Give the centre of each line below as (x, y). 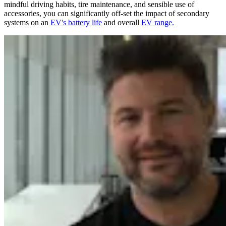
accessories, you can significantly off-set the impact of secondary (107, 14)
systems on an (27, 23)
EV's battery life (76, 23)
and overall (122, 23)
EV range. (158, 23)
